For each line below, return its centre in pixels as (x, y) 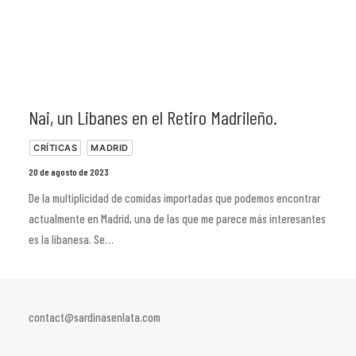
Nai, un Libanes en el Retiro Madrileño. (153, 117)
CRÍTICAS (56, 148)
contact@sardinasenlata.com (95, 317)
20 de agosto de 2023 (69, 172)
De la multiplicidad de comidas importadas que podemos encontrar (174, 198)
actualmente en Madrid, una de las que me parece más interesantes (177, 219)
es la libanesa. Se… (71, 239)
